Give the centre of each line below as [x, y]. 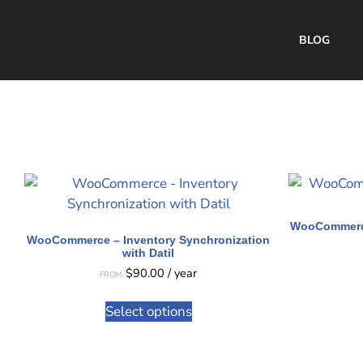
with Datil [148, 253]
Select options [148, 312]
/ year [182, 273]
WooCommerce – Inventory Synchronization [148, 240]
